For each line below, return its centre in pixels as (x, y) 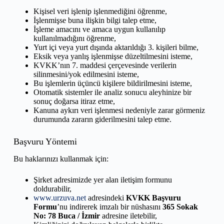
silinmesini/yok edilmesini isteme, (86, 74)
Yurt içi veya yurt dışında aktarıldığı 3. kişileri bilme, (116, 47)
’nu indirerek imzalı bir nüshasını (109, 207)
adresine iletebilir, (128, 216)
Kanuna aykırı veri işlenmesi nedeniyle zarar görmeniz (119, 110)
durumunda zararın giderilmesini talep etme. (102, 119)
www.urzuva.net (59, 198)
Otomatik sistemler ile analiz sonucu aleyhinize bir (112, 92)
